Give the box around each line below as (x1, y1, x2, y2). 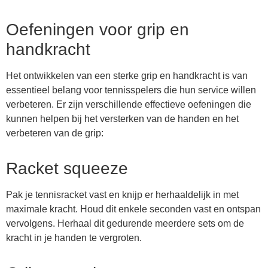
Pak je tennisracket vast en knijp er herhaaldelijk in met (6, 190, 239, 200)
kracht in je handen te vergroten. (6, 233, 142, 243)
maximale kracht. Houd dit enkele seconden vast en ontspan (6, 204, 261, 215)
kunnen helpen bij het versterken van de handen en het (6, 114, 239, 124)
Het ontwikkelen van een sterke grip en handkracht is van (6, 71, 248, 81)
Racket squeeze (6, 159, 128, 178)
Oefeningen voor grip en (6, 20, 189, 39)
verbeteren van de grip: (6, 128, 103, 139)
